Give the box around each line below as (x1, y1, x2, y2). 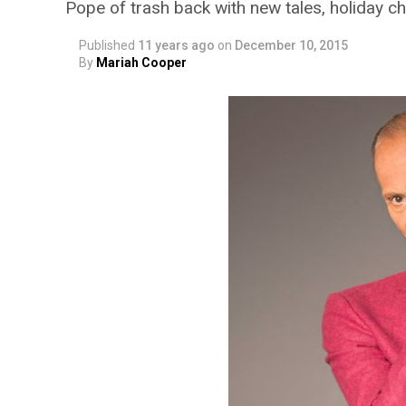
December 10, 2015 (235, 38, 348, 53)
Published (79, 38, 135, 53)
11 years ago (138, 38, 215, 53)
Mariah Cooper (96, 55, 187, 70)
